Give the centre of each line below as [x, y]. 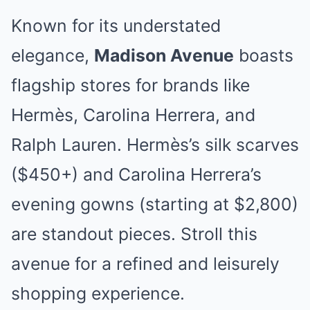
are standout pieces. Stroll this [134, 234]
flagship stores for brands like [130, 85]
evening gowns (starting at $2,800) [155, 204]
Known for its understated [116, 26]
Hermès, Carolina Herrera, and [133, 115]
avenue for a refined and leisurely [145, 264]
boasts [264, 55]
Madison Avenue [164, 55]
